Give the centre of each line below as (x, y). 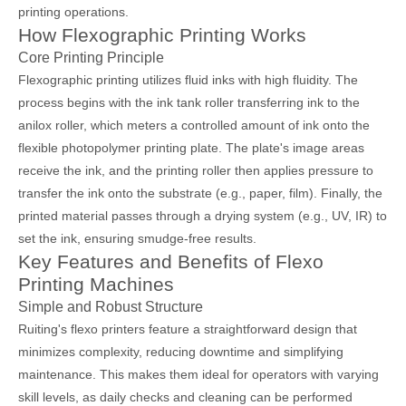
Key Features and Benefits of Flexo (171, 262)
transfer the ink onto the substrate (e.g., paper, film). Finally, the (200, 193)
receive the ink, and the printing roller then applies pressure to (196, 171)
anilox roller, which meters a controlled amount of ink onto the (194, 126)
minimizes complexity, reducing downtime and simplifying (181, 352)
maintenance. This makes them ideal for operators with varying (198, 375)
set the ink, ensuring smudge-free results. (137, 239)
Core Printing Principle (91, 58)
